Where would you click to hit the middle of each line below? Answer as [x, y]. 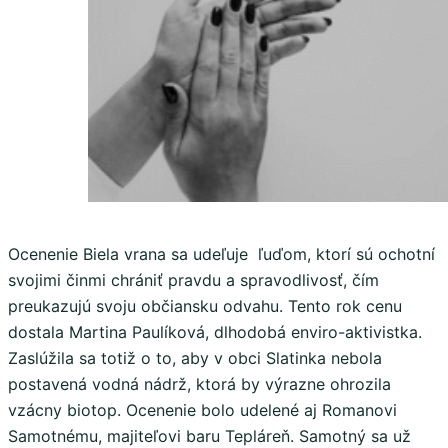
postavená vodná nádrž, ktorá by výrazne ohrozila [199, 383]
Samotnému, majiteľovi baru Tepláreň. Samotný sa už [209, 435]
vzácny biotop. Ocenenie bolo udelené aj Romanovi [202, 409]
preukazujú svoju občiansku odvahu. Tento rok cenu [205, 305]
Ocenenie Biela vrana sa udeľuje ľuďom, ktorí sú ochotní [221, 253]
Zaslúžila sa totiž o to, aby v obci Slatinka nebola [195, 357]
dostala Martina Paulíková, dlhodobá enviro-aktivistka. [215, 331]
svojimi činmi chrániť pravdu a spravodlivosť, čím [193, 279]
